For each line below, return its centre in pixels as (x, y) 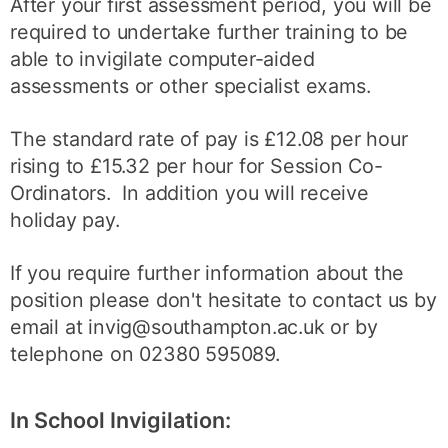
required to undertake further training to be (209, 32)
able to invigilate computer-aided (162, 59)
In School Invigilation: (120, 420)
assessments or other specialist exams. (190, 86)
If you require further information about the (207, 272)
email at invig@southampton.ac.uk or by (194, 326)
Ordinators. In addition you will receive (189, 192)
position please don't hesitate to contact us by (223, 299)
